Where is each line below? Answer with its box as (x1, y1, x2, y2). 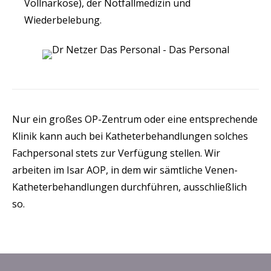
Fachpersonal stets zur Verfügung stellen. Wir (12, 146, 220, 160)
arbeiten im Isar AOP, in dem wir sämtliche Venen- (12, 163, 238, 177)
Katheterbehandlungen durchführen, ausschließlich (12, 180, 247, 194)
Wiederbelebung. (24, 13, 102, 27)
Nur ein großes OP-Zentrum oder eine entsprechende (12, 113, 258, 126)
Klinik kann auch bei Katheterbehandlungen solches (12, 129, 248, 143)
